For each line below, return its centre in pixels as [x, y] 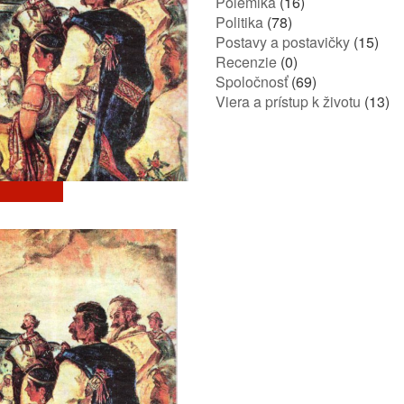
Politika [239, 22]
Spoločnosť [252, 82]
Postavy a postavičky [283, 42]
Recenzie [246, 62]
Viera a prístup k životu [288, 101]
